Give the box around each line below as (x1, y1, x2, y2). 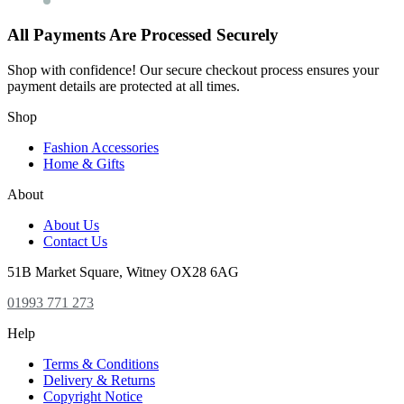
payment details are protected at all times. (7, 78, 240, 94)
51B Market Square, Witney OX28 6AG (7, 263, 239, 280)
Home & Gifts (43, 155, 124, 171)
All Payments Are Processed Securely (7, 25, 279, 45)
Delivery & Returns (43, 372, 155, 388)
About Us (43, 216, 99, 233)
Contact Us (43, 233, 107, 249)
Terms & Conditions (43, 355, 159, 372)
